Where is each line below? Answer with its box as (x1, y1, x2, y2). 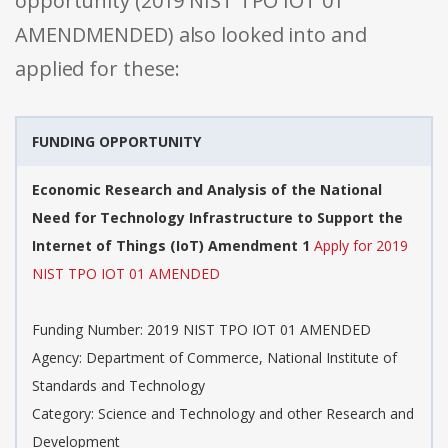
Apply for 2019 (314, 236, 408, 256)
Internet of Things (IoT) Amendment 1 (32, 236, 310, 256)
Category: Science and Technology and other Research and (32, 404, 414, 424)
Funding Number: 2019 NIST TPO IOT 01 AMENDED (32, 320, 371, 340)
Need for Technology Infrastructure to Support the (32, 208, 403, 228)
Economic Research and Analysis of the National (32, 180, 382, 200)
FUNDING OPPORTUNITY (32, 132, 201, 152)
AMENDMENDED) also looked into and (15, 21, 367, 49)
